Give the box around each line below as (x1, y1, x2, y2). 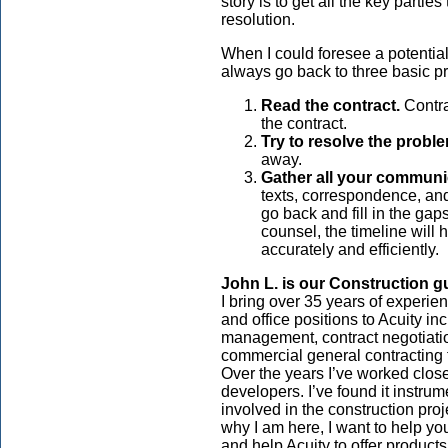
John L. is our (221, 275, 329, 292)
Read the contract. (261, 97, 400, 114)
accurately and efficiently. (261, 241, 439, 258)
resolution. (221, 11, 295, 28)
